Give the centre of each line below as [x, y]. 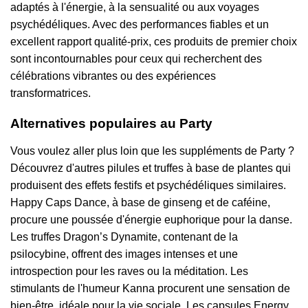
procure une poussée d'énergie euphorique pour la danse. [151, 220]
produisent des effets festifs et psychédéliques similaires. [148, 186]
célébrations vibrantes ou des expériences [113, 76]
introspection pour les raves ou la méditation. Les [129, 272]
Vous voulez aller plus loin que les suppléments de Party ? [152, 151]
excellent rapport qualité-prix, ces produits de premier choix [154, 41]
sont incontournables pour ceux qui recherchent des [136, 58]
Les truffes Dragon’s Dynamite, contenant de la [124, 237]
